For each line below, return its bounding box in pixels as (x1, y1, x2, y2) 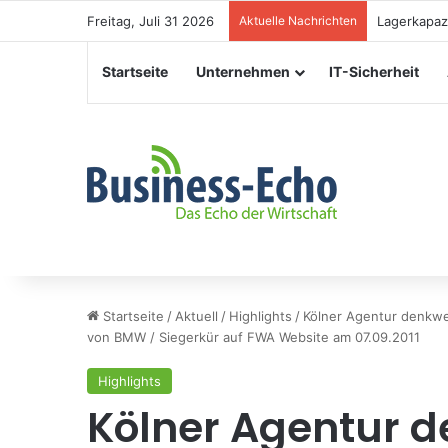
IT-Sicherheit (329, 63, 419, 80)
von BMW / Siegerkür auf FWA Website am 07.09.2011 (87, 329, 420, 345)
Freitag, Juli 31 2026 (87, 13, 214, 29)
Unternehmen (196, 63, 290, 80)
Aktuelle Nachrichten (239, 13, 357, 28)
